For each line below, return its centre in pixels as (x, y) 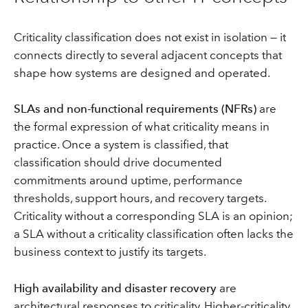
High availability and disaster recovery (115, 288)
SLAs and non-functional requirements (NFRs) (135, 109)
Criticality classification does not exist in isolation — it (150, 37)
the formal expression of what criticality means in (141, 127)
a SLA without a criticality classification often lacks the (153, 234)
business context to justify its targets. (110, 252)
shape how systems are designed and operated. (142, 73)
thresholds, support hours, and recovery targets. (140, 198)
